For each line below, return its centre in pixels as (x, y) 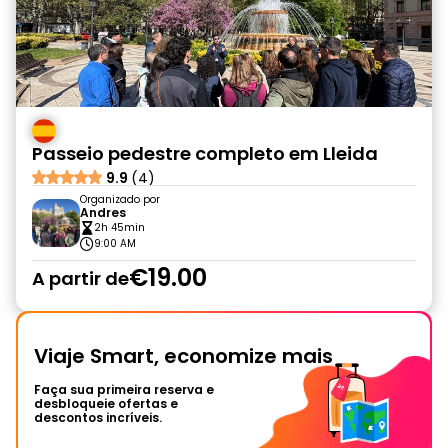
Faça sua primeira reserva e (124, 389)
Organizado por (120, 199)
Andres (103, 212)
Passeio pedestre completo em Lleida (205, 153)
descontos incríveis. (98, 417)
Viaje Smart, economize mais (183, 356)
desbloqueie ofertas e (106, 403)
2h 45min (119, 227)
